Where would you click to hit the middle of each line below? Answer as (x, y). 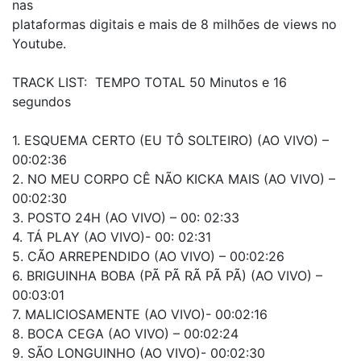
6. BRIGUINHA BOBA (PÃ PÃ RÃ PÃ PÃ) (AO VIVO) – (167, 275)
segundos (41, 101)
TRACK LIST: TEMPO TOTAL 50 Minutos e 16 (149, 82)
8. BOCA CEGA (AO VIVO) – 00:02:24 (125, 333)
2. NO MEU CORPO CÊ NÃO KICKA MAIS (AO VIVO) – (174, 178)
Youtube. (41, 43)
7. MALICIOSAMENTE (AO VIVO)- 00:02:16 (140, 314)
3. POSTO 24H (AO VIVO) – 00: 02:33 (126, 217)
